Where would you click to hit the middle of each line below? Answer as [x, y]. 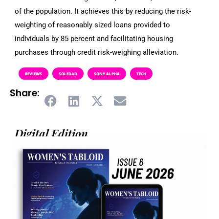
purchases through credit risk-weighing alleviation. [97, 53]
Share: [25, 93]
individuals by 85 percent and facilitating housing [94, 39]
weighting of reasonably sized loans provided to [92, 25]
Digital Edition [51, 133]
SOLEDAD [68, 74]
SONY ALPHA [107, 74]
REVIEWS [33, 74]
